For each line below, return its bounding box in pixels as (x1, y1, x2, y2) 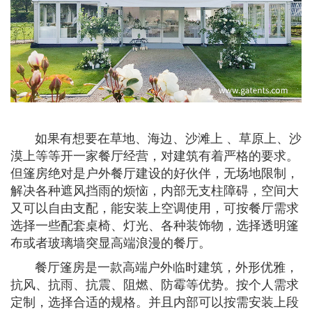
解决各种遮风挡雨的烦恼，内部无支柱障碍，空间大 (10, 183, 299, 198)
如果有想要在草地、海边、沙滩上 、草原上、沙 (10, 131, 302, 146)
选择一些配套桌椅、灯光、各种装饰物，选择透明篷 (10, 218, 299, 233)
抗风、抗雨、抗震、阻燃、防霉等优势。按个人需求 (10, 277, 299, 292)
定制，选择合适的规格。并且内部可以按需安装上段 (10, 295, 299, 309)
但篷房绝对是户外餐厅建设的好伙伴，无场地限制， (10, 166, 299, 180)
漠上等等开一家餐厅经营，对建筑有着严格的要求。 (10, 148, 299, 163)
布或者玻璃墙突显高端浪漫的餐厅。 (10, 235, 211, 250)
